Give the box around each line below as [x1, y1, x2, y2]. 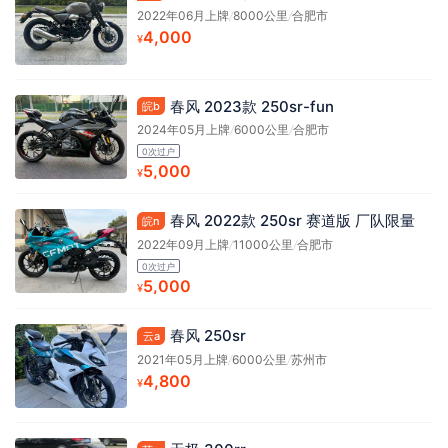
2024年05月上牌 [137, 122, 230, 138]
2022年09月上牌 [137, 237, 229, 253]
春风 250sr [170, 326, 246, 346]
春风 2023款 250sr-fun [170, 96, 334, 116]
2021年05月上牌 [137, 352, 228, 368]
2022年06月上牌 [137, 8, 229, 24]
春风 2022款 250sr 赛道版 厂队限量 [170, 211, 415, 231]
